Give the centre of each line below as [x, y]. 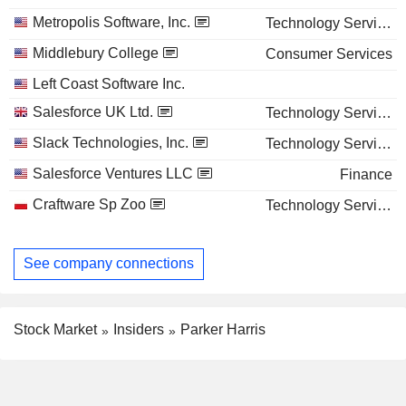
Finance [366, 174]
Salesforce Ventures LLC [113, 173]
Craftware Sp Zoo [89, 204]
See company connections [109, 264]
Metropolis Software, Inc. [111, 22]
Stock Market [55, 329]
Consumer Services [329, 53]
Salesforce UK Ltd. [93, 111]
